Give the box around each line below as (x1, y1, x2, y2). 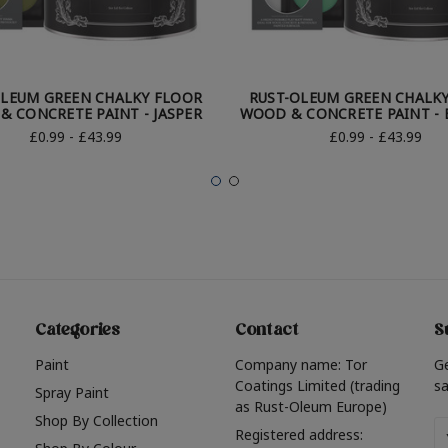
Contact (234, 319, 299, 346)
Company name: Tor (234, 355, 367, 375)
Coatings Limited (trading (234, 376, 400, 396)
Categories (35, 319, 121, 346)
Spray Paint (35, 383, 109, 403)
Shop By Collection (35, 411, 158, 431)
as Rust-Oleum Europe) (234, 397, 387, 417)
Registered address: (234, 425, 363, 445)
